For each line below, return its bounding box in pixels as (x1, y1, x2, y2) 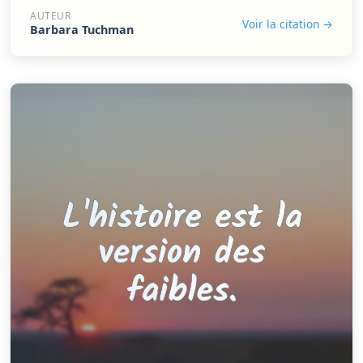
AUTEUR (30, 9, 71, 23)
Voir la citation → (242, 15, 333, 32)
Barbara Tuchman (30, 22, 134, 37)
